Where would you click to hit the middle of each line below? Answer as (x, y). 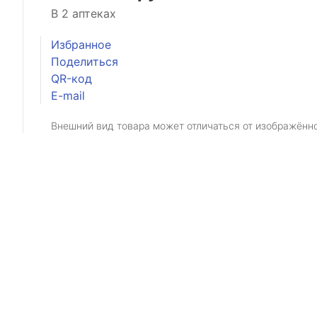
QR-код (71, 79)
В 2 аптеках (83, 13)
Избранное (81, 45)
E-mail (68, 96)
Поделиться (85, 62)
